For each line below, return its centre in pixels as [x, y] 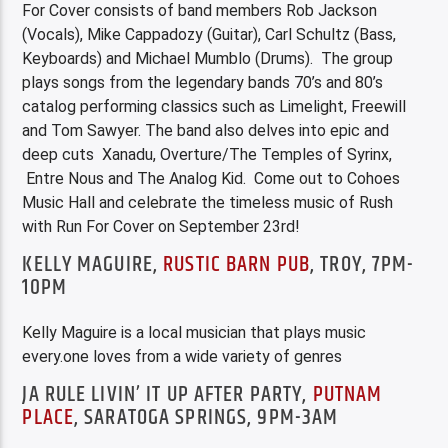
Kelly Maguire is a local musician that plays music [194, 333]
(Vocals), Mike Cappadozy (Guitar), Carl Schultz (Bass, [209, 35]
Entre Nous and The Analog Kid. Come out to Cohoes [211, 179]
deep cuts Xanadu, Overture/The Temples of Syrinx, [207, 155]
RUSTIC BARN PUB [237, 264]
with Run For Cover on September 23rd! [161, 227]
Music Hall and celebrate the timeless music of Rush [208, 203]
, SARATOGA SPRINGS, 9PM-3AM [206, 417]
